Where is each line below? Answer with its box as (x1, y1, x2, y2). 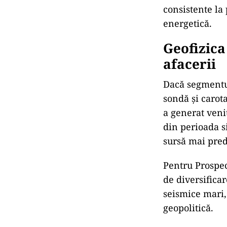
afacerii (163, 55, 216, 73)
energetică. (163, 17, 212, 29)
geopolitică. (163, 202, 213, 214)
